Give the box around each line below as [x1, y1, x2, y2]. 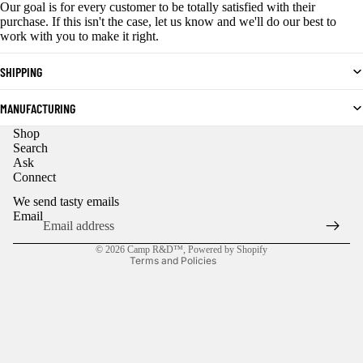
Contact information [92, 181, 168, 193]
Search [13, 141, 48, 156]
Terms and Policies [130, 254, 216, 267]
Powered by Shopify [188, 244, 267, 256]
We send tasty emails [13, 194, 119, 209]
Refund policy [92, 158, 146, 170]
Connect [13, 170, 56, 185]
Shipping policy [92, 203, 152, 216]
